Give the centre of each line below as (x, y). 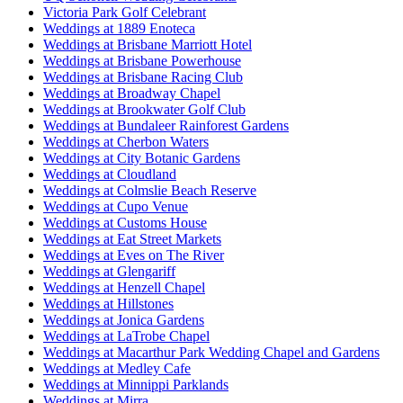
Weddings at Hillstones (108, 303)
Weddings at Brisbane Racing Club (143, 76)
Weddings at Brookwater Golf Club (144, 109)
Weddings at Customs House (125, 222)
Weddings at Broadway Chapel (132, 93)
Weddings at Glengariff (109, 271)
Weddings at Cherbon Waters (126, 141)
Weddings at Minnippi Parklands (136, 384)
